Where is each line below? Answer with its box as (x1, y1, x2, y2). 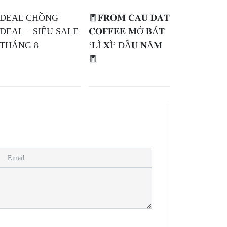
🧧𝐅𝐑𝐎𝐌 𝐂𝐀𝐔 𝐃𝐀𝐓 (88, 13, 170, 23)
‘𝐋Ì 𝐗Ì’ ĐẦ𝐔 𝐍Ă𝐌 (88, 40, 162, 51)
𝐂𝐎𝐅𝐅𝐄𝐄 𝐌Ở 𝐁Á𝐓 (88, 26, 165, 37)
